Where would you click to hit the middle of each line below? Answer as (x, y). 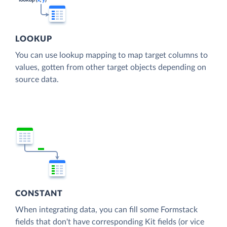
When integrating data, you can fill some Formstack (106, 210)
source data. (37, 79)
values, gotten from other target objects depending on (111, 67)
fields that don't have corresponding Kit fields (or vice (110, 222)
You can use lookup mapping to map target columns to (111, 55)
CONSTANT (39, 193)
